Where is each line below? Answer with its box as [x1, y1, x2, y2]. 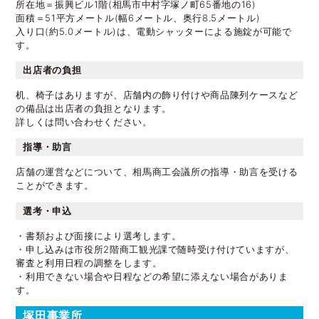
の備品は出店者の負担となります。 [16, 102, 172, 114]
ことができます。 [16, 179, 94, 192]
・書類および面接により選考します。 [16, 229, 182, 241]
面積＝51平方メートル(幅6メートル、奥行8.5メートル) [16, 11, 261, 23]
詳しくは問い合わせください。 [16, 115, 152, 127]
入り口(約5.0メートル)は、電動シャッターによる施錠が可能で [16, 25, 292, 37]
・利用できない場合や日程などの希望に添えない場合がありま [16, 270, 288, 282]
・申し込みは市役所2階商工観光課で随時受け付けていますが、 [16, 243, 295, 255]
